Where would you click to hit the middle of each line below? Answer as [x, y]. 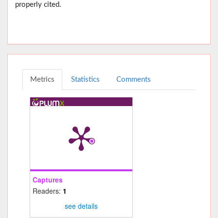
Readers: [48, 191]
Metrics [42, 79]
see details [81, 206]
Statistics [85, 79]
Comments [134, 79]
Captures [48, 179]
